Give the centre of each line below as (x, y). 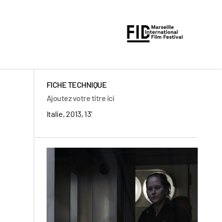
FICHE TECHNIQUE (77, 84)
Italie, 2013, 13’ (69, 114)
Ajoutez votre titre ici (80, 98)
